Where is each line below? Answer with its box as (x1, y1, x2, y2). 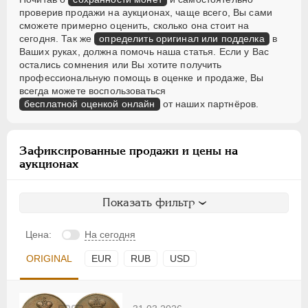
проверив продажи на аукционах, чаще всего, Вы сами (19, 7, 273, 19)
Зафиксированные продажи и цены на (19, 144, 238, 158)
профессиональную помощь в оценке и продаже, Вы (19, 72, 264, 84)
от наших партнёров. (159, 98, 259, 110)
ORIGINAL (26, 253, 72, 265)
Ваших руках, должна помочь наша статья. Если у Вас (19, 46, 269, 58)
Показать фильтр (102, 196, 195, 210)
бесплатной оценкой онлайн (24, 98, 155, 110)
